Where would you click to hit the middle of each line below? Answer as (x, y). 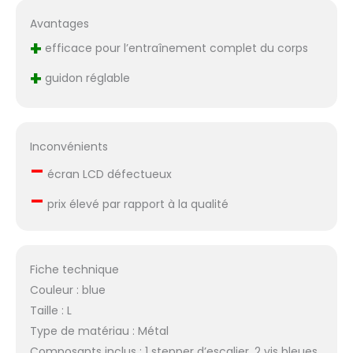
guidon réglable (85, 78)
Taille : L (50, 310)
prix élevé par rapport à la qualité (136, 204)
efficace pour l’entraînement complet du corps (175, 48)
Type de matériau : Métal (99, 331)
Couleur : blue (67, 290)
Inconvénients (69, 147)
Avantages (59, 24)
